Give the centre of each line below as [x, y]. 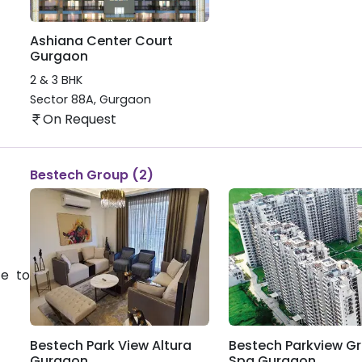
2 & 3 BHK [56, 80]
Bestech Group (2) [91, 175]
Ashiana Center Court [101, 41]
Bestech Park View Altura [110, 345]
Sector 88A [61, 100]
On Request [79, 119]
